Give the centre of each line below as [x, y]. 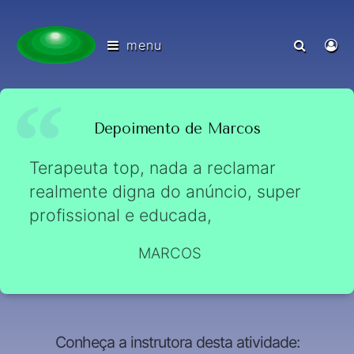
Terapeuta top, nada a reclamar [153, 167]
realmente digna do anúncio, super [166, 191]
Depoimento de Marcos [177, 128]
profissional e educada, [121, 215]
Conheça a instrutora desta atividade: [177, 342]
